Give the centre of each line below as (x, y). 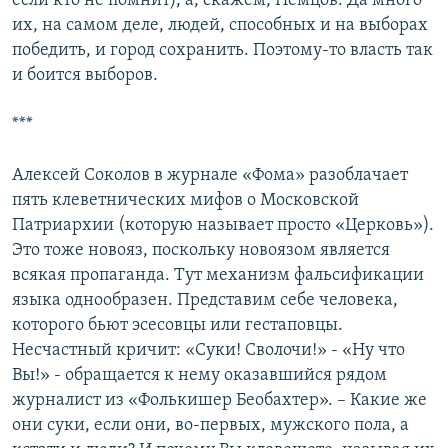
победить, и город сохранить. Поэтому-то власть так (222, 51)
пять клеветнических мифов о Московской (185, 201)
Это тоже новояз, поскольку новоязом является (201, 251)
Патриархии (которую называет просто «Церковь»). (223, 226)
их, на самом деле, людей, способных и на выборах (220, 26)
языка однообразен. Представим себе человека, (205, 301)
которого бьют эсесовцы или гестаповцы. (177, 326)
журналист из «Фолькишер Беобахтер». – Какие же (219, 401)
